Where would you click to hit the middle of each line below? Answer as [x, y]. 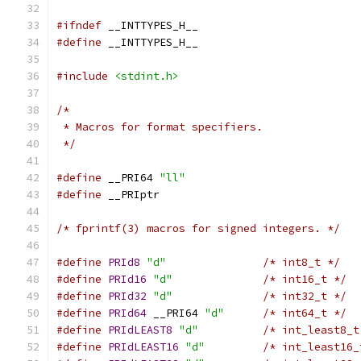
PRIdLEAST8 [140, 330]
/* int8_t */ [301, 262]
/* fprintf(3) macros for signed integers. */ [198, 228]
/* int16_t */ [305, 279]
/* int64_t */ [305, 313]
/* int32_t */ [305, 296]
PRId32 [127, 296]
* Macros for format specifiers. [160, 127]
